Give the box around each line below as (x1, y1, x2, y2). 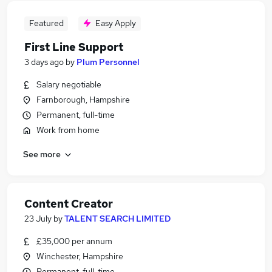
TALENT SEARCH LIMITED (64, 213, 171, 224)
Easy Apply (95, 18, 136, 29)
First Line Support (24, 40, 123, 54)
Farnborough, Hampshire (36, 94, 130, 105)
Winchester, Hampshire (36, 251, 123, 262)
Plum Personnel (76, 56, 140, 67)
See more (23, 148, 61, 160)
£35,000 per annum (36, 236, 112, 246)
